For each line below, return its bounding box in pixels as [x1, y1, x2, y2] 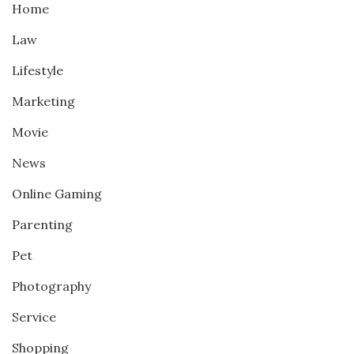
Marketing [12, 93, 75, 109]
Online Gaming [12, 186, 102, 201]
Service [12, 309, 56, 325]
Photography [12, 278, 91, 294]
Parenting [12, 217, 73, 232]
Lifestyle [12, 62, 63, 78]
